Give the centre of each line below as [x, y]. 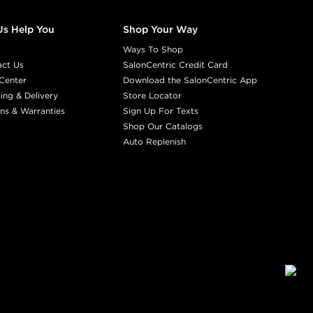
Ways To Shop [153, 49]
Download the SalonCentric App [190, 80]
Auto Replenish [154, 141]
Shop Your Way [160, 29]
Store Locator [152, 95]
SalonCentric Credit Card [175, 64]
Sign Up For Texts [160, 110]
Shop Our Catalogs [162, 126]
